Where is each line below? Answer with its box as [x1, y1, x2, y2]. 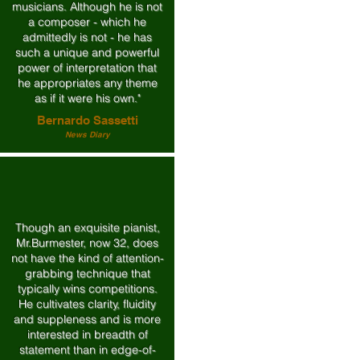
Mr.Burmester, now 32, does [16, 235, 158, 250]
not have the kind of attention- [10, 251, 164, 265]
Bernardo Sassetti [36, 113, 138, 127]
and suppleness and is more [14, 312, 161, 326]
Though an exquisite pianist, [14, 220, 160, 235]
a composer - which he [28, 14, 146, 29]
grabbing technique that [24, 266, 150, 280]
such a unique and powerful [15, 45, 159, 59]
